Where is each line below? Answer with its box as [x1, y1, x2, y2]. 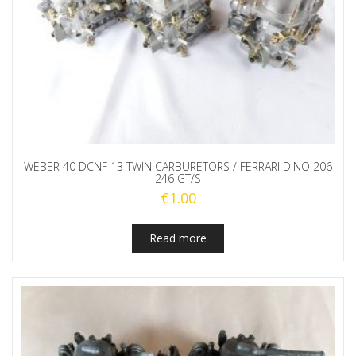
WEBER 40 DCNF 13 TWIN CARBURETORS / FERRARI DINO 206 [24, 158, 332, 174]
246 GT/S [155, 170, 201, 186]
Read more [149, 230, 207, 246]
